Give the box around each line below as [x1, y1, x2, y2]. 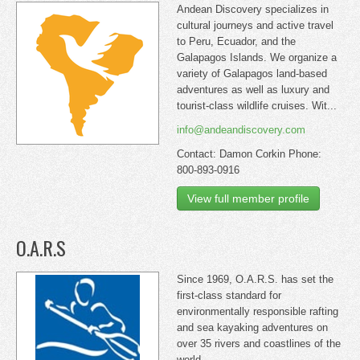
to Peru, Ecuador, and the [177, 35, 296, 47]
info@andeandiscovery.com [177, 124, 305, 136]
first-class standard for [177, 289, 281, 301]
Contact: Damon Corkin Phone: [177, 148, 321, 160]
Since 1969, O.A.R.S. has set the [177, 273, 333, 285]
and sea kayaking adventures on [177, 321, 328, 333]
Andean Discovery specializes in [177, 3, 329, 15]
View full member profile [187, 192, 309, 205]
